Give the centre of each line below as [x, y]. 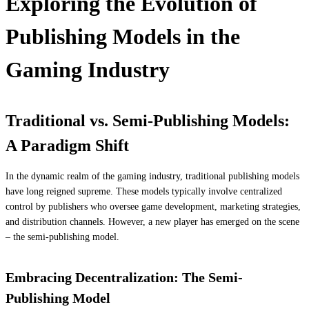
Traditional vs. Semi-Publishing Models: [148, 120]
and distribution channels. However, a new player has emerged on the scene [152, 221]
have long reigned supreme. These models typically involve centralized [144, 191]
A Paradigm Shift [67, 145]
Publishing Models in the [123, 36]
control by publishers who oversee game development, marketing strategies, [153, 206]
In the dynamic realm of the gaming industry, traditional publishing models [152, 176]
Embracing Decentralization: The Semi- [124, 277]
